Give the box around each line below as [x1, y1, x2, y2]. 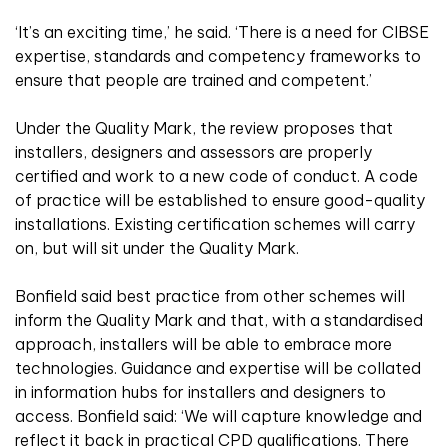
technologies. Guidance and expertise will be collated [15, 358, 421, 379]
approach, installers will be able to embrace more [15, 334, 392, 355]
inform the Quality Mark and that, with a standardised [15, 310, 423, 331]
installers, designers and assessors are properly [15, 142, 372, 163]
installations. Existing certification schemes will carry [15, 214, 415, 235]
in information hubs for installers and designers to [15, 382, 386, 403]
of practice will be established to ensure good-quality [15, 190, 425, 211]
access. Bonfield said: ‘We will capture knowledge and [15, 406, 422, 427]
